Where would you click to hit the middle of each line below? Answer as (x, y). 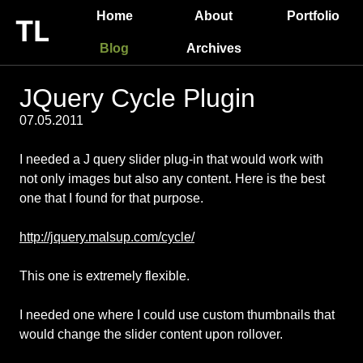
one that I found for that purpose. (111, 198)
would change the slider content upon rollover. (151, 334)
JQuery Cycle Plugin (137, 98)
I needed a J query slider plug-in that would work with (171, 159)
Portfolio (314, 16)
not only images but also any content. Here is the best (172, 179)
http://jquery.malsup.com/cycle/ (107, 237)
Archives (214, 48)
